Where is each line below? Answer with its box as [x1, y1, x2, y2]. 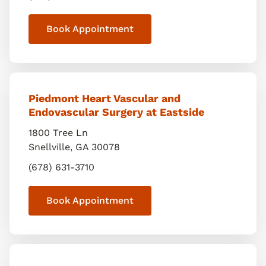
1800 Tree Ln [28, 127, 88, 138]
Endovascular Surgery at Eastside [28, 106, 204, 118]
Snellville [28, 141, 70, 153]
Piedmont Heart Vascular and [28, 92, 180, 104]
